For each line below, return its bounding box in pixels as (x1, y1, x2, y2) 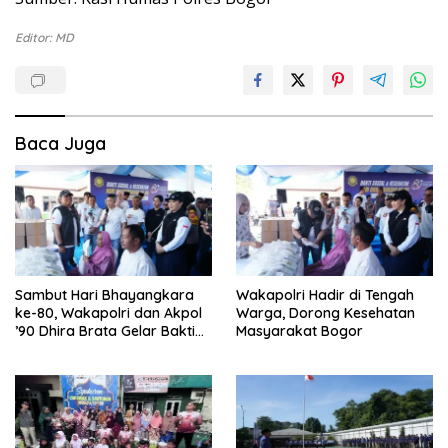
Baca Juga (15, 132, 106, 156)
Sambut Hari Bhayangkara (15, 286, 194, 305)
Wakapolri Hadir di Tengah (236, 286, 414, 305)
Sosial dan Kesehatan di (15, 340, 175, 359)
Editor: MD (15, 30, 74, 46)
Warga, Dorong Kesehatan (236, 304, 415, 323)
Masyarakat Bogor (236, 322, 363, 341)
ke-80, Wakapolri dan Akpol (15, 304, 202, 323)
